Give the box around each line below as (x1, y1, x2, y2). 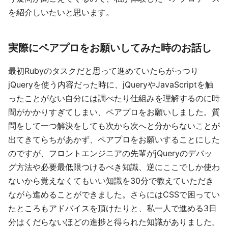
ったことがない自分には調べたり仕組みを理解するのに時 (8, 93, 220, 103)
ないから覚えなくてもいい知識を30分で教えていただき (8, 176, 214, 186)
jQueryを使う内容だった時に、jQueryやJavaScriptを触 (8, 79, 213, 90)
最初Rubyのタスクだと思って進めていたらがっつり (8, 66, 198, 76)
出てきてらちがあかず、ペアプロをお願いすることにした (8, 134, 220, 145)
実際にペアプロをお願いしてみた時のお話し (8, 42, 212, 54)
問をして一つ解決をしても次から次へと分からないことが (8, 121, 220, 131)
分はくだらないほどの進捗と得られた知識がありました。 (8, 217, 220, 227)
